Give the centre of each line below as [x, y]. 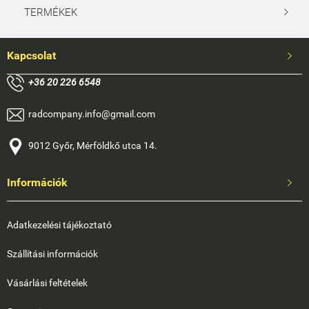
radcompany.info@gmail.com [90, 113]
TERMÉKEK [51, 12]
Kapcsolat [31, 55]
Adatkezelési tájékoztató [59, 225]
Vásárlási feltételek [47, 282]
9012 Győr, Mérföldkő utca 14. [91, 145]
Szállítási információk [52, 253]
